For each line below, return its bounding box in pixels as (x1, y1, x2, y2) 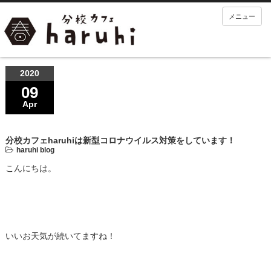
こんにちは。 (5, 163, 56, 173)
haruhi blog (16, 145, 54, 154)
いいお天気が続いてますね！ (5, 230, 116, 241)
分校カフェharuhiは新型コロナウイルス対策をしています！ (5, 135, 235, 145)
